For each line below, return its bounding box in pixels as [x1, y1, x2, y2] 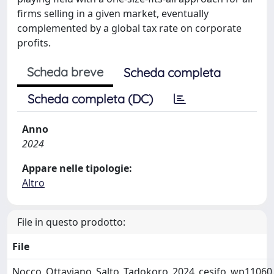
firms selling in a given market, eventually [17, 7, 209, 20]
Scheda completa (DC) [28, 91, 153, 106]
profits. [17, 36, 51, 50]
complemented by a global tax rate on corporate [17, 21, 242, 35]
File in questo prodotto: [17, 215, 125, 229]
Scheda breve [27, 64, 103, 80]
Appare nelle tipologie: [22, 161, 132, 175]
